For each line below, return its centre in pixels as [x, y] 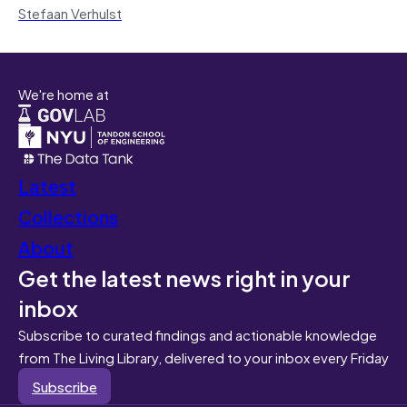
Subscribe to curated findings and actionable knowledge [198, 333]
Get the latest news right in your [184, 277]
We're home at [64, 93]
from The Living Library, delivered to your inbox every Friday [203, 356]
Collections [68, 215]
